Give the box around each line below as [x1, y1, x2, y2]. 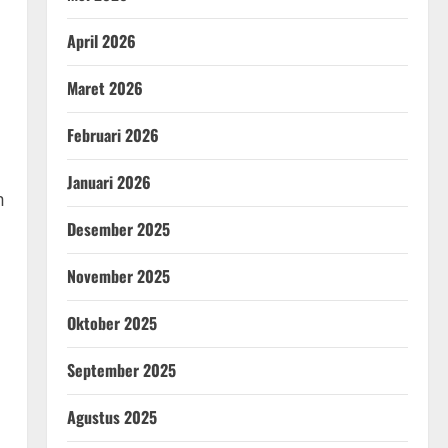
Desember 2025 [66, 217, 170, 242]
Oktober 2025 [66, 311, 157, 336]
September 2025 [66, 358, 176, 383]
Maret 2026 [66, 76, 143, 101]
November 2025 [66, 264, 170, 289]
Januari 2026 [66, 170, 151, 195]
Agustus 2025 [66, 405, 157, 430]
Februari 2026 [66, 123, 159, 148]
